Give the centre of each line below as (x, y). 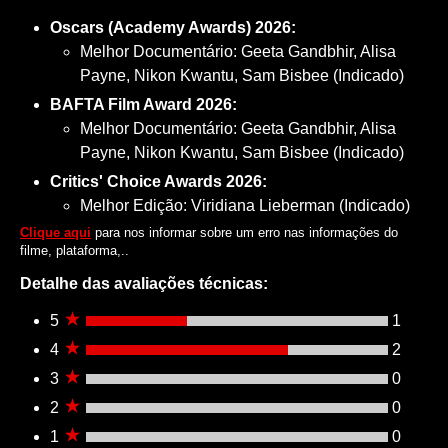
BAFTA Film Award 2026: (143, 104)
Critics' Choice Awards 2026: (158, 181)
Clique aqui (55, 232)
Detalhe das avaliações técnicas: (144, 283)
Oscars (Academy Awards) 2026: (173, 27)
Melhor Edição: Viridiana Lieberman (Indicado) (245, 205)
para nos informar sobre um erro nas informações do (244, 232)
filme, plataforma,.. (74, 250)
